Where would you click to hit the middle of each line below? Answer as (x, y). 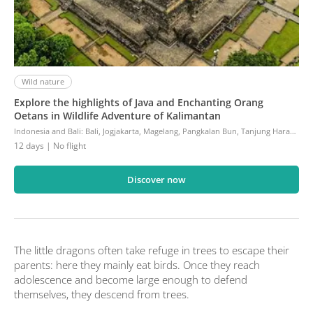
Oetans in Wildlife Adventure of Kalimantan (117, 116)
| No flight (65, 146)
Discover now (156, 180)
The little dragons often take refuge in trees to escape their (152, 250)
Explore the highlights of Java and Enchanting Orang (139, 103)
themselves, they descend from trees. (102, 294)
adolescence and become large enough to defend (131, 280)
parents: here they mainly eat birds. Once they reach (137, 265)
